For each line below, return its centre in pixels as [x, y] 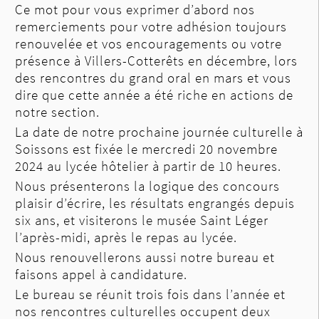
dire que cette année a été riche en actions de [154, 95]
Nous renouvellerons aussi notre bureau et [145, 257]
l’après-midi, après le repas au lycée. [126, 237]
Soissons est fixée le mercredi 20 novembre [146, 149]
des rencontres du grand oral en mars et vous [153, 78]
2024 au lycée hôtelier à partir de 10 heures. [148, 166]
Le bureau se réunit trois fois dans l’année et [150, 294]
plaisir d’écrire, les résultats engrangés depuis [155, 203]
